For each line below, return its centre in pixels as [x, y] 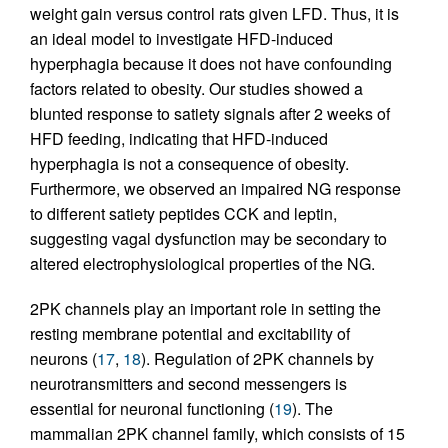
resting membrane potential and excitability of [190, 334]
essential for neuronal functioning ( [152, 409]
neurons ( [63, 359]
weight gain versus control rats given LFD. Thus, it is [214, 14]
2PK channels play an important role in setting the [205, 309]
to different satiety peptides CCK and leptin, [183, 214]
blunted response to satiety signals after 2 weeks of [210, 114]
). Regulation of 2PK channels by [257, 359]
